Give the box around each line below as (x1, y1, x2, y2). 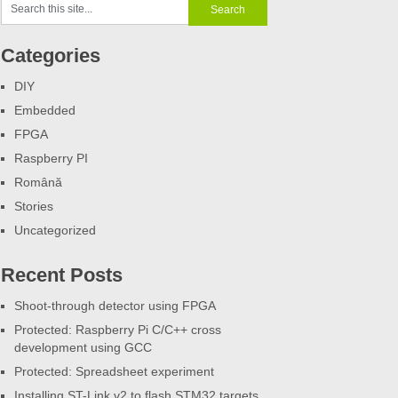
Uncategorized (14, 223, 96, 238)
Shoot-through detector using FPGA (14, 298, 216, 314)
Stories (14, 199, 53, 214)
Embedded (14, 103, 76, 118)
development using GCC (14, 340, 152, 355)
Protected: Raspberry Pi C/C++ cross (14, 322, 221, 338)
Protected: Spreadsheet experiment (14, 364, 214, 379)
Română (14, 175, 62, 190)
